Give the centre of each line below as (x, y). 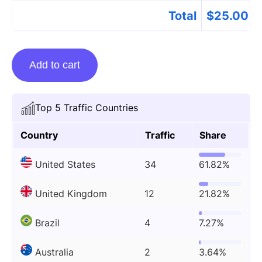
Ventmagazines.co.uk (58, 103)
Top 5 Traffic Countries (87, 108)
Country (39, 135)
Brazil (47, 223)
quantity (29, 119)
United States (65, 164)
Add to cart (55, 65)
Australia (54, 252)
